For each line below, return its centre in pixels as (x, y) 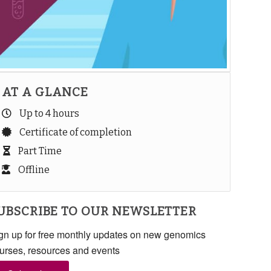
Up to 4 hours (49, 114)
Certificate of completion (75, 132)
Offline (34, 170)
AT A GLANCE (45, 92)
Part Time (40, 151)
